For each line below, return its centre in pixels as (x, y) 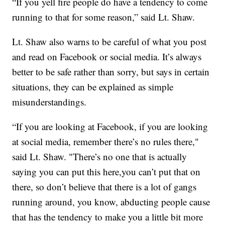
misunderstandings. (49, 102)
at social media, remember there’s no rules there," (106, 142)
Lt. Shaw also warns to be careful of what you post (109, 42)
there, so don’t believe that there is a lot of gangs (104, 187)
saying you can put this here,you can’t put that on (106, 172)
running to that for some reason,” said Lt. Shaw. (104, 17)
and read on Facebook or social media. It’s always (107, 57)
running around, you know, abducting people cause (111, 202)
